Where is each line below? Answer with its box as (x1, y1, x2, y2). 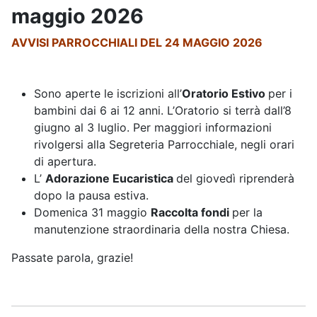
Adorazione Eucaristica (45, 171, 176, 185)
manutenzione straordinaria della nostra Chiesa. (34, 221, 289, 236)
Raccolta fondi (151, 204, 232, 219)
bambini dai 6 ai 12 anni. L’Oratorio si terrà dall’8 (34, 103, 292, 117)
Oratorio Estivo (182, 86, 268, 100)
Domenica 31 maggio (34, 204, 151, 219)
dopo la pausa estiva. (34, 188, 149, 202)
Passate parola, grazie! (11, 250, 133, 265)
